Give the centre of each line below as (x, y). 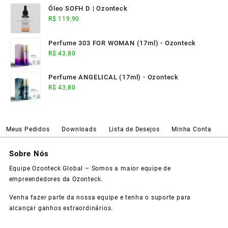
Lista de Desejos (134, 129)
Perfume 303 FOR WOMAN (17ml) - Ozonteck (122, 43)
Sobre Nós (29, 154)
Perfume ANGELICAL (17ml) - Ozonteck (113, 77)
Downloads (79, 129)
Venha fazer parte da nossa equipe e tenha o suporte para (100, 197)
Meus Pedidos (28, 129)
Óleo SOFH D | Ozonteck (88, 9)
